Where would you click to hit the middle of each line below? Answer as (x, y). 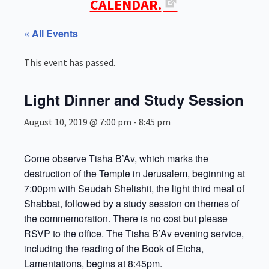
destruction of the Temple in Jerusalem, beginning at (134, 173)
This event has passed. (70, 62)
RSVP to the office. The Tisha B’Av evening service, (134, 233)
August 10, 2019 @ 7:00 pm (78, 122)
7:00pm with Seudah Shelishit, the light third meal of (134, 188)
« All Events (51, 33)
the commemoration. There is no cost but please (126, 218)
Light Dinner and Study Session (134, 100)
